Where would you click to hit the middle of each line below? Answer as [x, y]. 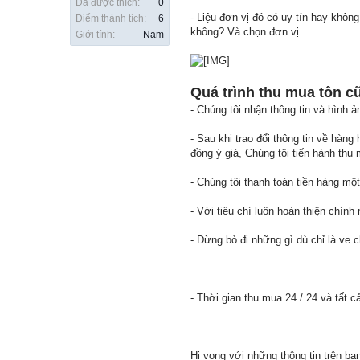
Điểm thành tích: [111, 19]
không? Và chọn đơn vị [245, 32]
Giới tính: [95, 35]
